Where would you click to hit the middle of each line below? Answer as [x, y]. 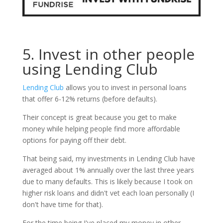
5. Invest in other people [108, 54]
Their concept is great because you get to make [99, 117]
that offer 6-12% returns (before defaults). [92, 99]
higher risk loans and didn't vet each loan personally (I [108, 193]
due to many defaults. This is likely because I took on [107, 182]
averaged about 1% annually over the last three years [108, 170]
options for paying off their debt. [74, 140]
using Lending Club [90, 69]
